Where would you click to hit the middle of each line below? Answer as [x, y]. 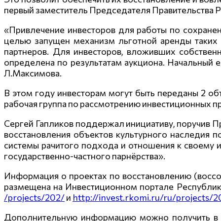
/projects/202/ [34, 197]
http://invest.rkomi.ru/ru [122, 197]
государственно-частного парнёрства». [85, 156]
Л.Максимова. [33, 73]
